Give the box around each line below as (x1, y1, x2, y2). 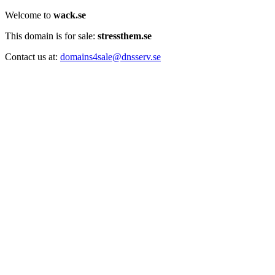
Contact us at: (5, 52, 60, 62)
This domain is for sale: (5, 31, 98, 41)
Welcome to (5, 10, 53, 20)
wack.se (53, 10, 86, 20)
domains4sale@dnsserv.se (60, 52, 161, 62)
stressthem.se (98, 31, 152, 41)
